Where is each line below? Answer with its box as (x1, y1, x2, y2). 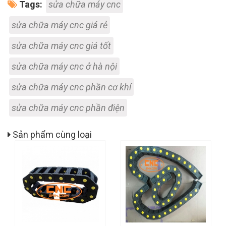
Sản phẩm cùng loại (11, 129, 92, 140)
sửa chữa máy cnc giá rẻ (12, 20, 107, 31)
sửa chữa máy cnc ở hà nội (12, 61, 117, 72)
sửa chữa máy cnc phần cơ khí (12, 82, 131, 93)
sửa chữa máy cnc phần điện (12, 102, 125, 114)
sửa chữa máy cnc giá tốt (12, 40, 111, 51)
